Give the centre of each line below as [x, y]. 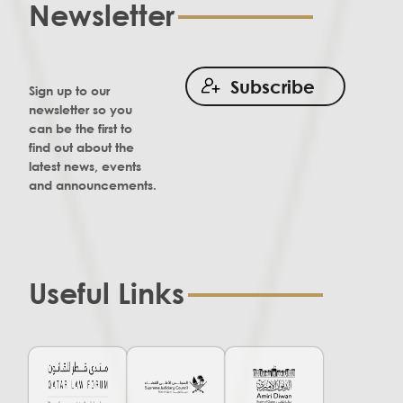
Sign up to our [69, 90]
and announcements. [93, 184]
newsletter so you [81, 109]
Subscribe [273, 86]
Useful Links [107, 292]
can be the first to [81, 128]
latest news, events [85, 166]
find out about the [81, 147]
